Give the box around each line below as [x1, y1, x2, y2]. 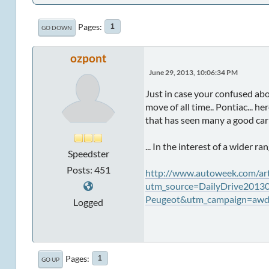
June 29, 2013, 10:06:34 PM [148, 68, 238, 76]
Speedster [67, 147, 109, 159]
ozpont [70, 50, 107, 65]
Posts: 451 [66, 163, 110, 175]
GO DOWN [41, 23, 72, 31]
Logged [73, 196, 104, 208]
